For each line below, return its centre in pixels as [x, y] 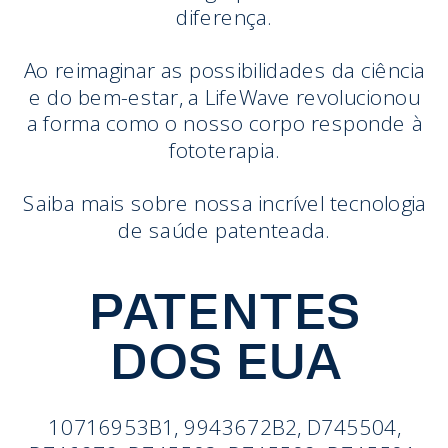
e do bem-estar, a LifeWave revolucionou [224, 96]
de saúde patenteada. [225, 229]
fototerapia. [224, 149]
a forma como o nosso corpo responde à [224, 123]
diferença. [224, 16]
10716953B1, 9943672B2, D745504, [225, 426]
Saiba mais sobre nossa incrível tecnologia [225, 202]
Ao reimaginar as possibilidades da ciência [224, 69]
